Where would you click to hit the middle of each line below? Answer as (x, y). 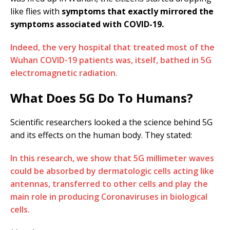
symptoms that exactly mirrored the (138, 11)
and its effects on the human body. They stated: (101, 135)
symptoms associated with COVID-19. (87, 24)
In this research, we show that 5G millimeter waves (112, 158)
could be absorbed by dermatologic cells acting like (112, 171)
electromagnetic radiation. (64, 73)
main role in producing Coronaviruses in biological (109, 196)
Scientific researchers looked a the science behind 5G (111, 122)
